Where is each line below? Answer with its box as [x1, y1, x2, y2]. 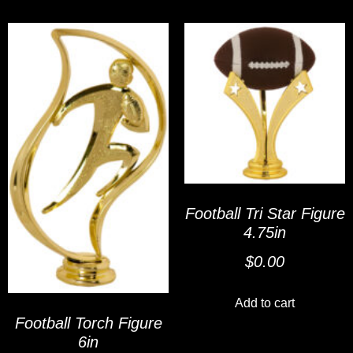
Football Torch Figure [14, 314, 162, 333]
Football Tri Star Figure [184, 205, 345, 223]
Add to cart [235, 296, 295, 310]
